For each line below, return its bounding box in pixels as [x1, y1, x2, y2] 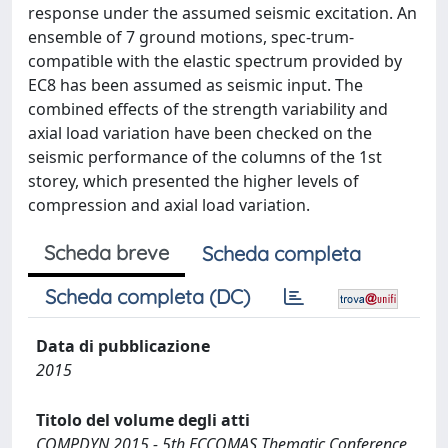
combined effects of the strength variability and [28, 98, 388, 120]
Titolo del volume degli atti [36, 409, 250, 431]
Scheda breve [44, 240, 169, 265]
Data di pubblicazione [36, 335, 210, 357]
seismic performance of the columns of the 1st [28, 146, 382, 168]
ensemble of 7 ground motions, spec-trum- [28, 26, 354, 48]
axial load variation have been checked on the [28, 122, 372, 144]
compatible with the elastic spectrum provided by [28, 50, 402, 72]
